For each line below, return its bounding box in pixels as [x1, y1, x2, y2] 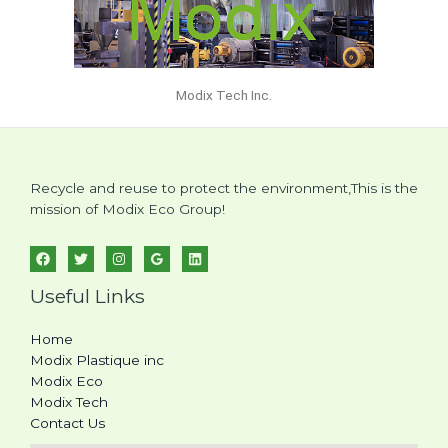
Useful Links [30, 284, 145, 309]
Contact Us [30, 415, 105, 432]
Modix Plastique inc [30, 352, 164, 369]
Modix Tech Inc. [176, 87, 272, 104]
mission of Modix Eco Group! [30, 201, 225, 218]
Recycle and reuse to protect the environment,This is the [30, 180, 418, 197]
